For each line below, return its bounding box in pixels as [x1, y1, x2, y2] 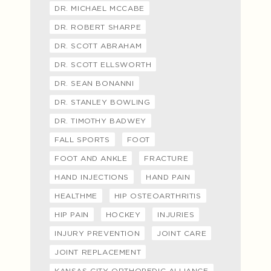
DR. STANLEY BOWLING [54, 97, 151, 106]
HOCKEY [105, 209, 141, 219]
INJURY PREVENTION [54, 228, 140, 238]
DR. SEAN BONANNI [54, 78, 134, 88]
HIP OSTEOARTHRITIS [114, 191, 201, 200]
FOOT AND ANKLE [54, 153, 128, 163]
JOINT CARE [157, 228, 207, 238]
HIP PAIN [54, 209, 89, 219]
